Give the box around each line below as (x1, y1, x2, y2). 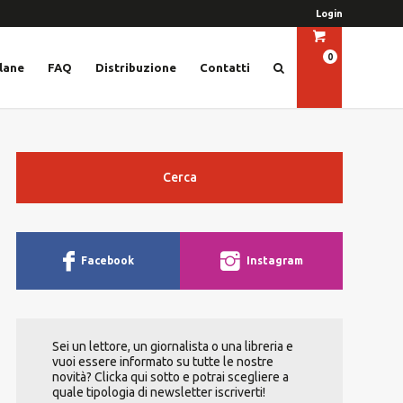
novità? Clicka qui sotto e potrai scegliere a (52, 370, 289, 384)
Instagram (246, 255, 303, 266)
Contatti (200, 61, 250, 74)
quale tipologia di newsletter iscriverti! (52, 385, 265, 399)
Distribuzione (95, 61, 176, 74)
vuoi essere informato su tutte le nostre (52, 354, 273, 369)
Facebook (80, 255, 134, 266)
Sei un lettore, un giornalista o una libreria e (52, 339, 293, 354)
